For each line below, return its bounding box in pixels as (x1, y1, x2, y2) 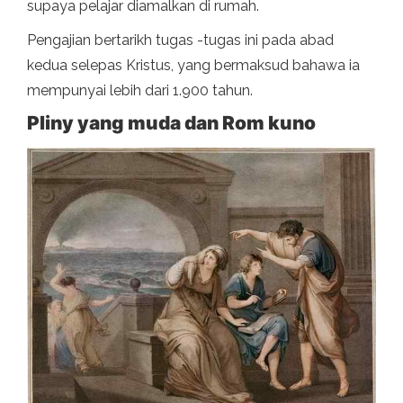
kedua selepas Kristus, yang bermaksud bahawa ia (27, 56, 360, 74)
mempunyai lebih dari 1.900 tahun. (27, 81, 253, 99)
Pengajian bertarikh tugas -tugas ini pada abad (27, 31, 334, 49)
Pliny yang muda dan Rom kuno (27, 111, 316, 134)
